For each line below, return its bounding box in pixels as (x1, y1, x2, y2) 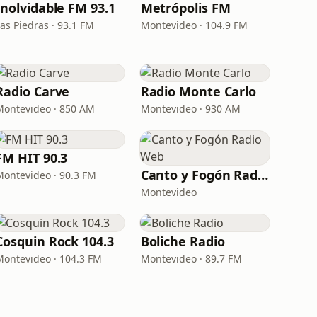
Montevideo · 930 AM (140, 102, 241, 115)
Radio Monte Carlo (140, 83, 257, 100)
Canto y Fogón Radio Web (258, 166, 269, 183)
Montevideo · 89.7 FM (140, 252, 242, 265)
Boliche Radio (140, 233, 225, 250)
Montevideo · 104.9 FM (140, 18, 248, 32)
